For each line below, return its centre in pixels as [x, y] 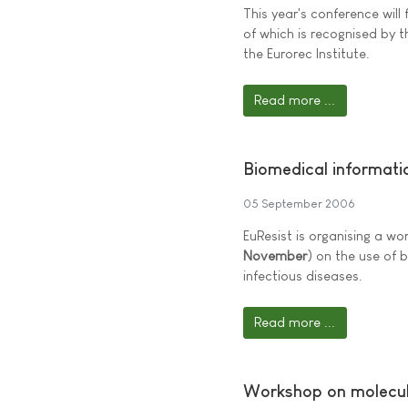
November [275, 255]
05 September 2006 [299, 204]
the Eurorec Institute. [306, 54]
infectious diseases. [303, 275]
